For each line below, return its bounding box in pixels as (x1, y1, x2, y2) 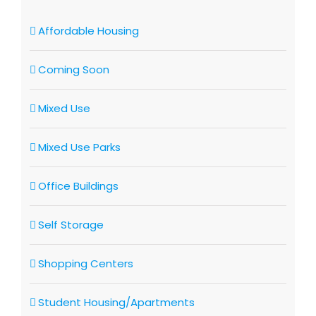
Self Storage (37, 217, 104, 233)
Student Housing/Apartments (37, 295, 195, 310)
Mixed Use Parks (37, 140, 121, 155)
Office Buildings (37, 178, 119, 194)
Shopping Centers (37, 256, 133, 272)
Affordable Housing (37, 23, 139, 39)
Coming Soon (37, 62, 109, 78)
